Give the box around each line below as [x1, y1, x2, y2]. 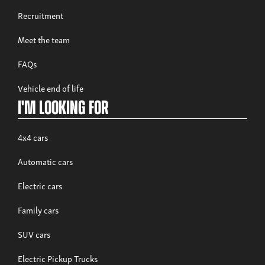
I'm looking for [18, 99, 108, 119]
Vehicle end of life [18, 80, 83, 95]
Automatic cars [18, 153, 73, 168]
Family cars [18, 202, 59, 216]
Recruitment [18, 7, 63, 22]
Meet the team [18, 31, 70, 46]
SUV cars [18, 226, 50, 241]
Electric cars [18, 177, 62, 192]
